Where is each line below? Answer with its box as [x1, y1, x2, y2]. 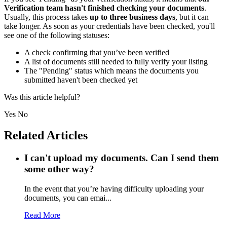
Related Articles [4, 129, 88, 142]
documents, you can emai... [24, 194, 111, 203]
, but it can [175, 12, 209, 21]
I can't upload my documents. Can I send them [24, 153, 219, 164]
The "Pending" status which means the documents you [24, 66, 199, 75]
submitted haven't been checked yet [24, 75, 137, 84]
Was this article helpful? [4, 92, 80, 101]
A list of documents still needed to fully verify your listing [24, 57, 210, 66]
